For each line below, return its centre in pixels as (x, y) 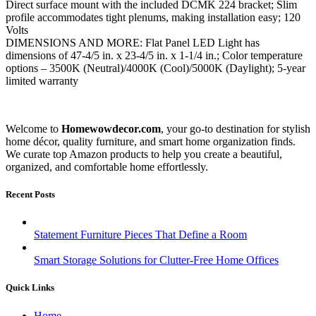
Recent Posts (30, 195)
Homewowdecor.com (111, 128)
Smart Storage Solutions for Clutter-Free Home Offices (156, 260)
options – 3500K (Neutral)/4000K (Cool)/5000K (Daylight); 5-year (156, 68)
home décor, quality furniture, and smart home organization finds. (151, 141)
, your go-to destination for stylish (236, 128)
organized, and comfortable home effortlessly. (107, 166)
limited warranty (42, 80)
